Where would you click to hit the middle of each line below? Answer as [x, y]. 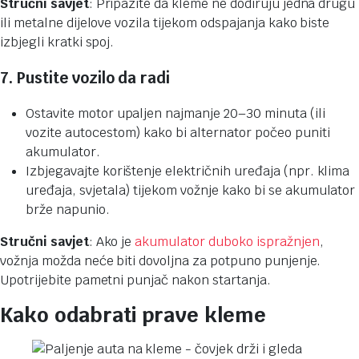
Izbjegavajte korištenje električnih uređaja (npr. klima [188, 171]
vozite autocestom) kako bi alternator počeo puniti [178, 133]
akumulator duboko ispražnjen [227, 242]
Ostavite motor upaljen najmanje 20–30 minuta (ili [175, 114]
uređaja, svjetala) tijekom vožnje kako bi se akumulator [191, 191]
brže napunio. [68, 210]
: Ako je [112, 242]
